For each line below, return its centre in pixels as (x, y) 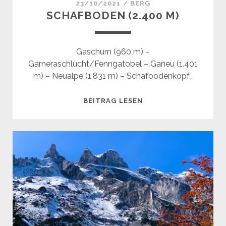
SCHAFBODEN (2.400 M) (113, 16)
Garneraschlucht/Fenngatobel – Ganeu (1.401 (113, 64)
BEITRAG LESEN (113, 101)
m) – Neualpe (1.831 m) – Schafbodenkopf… (113, 76)
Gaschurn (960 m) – (113, 52)
